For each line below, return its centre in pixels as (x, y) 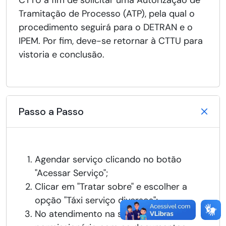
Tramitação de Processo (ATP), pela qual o (107, 14)
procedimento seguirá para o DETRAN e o (106, 27)
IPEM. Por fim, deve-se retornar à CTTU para (111, 41)
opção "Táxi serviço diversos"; (96, 201)
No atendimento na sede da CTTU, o (110, 214)
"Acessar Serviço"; (71, 173)
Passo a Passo (51, 112)
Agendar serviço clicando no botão (108, 160)
